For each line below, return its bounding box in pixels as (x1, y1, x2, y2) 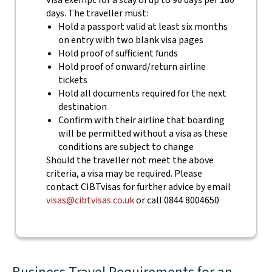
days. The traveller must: (46, 7, 148, 20)
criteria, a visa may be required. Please (46, 167, 202, 180)
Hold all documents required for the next (58, 87, 226, 100)
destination (58, 100, 107, 114)
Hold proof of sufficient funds (58, 47, 178, 60)
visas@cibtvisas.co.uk (46, 194, 134, 207)
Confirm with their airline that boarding (58, 114, 225, 127)
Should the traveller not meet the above (46, 154, 214, 167)
